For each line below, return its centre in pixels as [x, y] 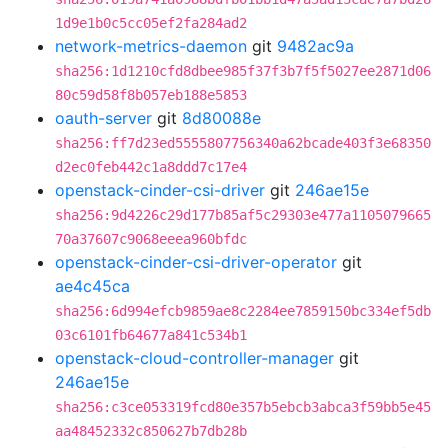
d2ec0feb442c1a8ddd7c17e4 [151, 167]
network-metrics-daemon [151, 46]
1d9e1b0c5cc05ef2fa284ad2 [151, 23]
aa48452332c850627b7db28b [151, 431]
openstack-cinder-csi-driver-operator [196, 262]
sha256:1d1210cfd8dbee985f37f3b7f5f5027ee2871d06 [243, 71]
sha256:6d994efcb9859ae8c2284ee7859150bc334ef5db [243, 311]
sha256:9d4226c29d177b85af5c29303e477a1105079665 [243, 215]
